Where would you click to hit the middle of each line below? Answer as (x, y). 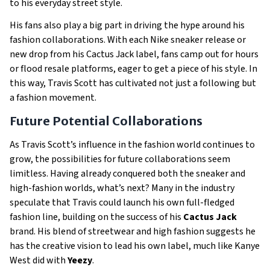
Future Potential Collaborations (106, 121)
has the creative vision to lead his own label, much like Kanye (135, 246)
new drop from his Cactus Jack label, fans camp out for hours (134, 54)
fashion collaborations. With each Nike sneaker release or (128, 40)
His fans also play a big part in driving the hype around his (127, 25)
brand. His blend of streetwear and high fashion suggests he (133, 231)
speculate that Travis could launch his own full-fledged (122, 202)
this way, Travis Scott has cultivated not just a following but (133, 83)
